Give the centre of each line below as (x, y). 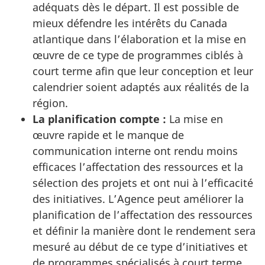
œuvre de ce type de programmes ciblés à (138, 55)
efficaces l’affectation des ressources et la (138, 167)
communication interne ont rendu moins (135, 151)
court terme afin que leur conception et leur (143, 71)
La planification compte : (101, 119)
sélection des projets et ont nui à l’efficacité (143, 182)
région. (50, 103)
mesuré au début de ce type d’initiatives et (140, 246)
